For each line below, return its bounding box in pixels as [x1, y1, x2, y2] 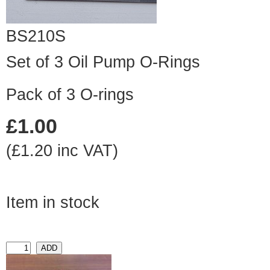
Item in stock [6, 193, 99, 212]
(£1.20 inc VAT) [6, 142, 118, 160]
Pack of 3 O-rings [6, 86, 134, 104]
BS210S [6, 27, 66, 46]
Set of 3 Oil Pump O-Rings [6, 53, 200, 72]
